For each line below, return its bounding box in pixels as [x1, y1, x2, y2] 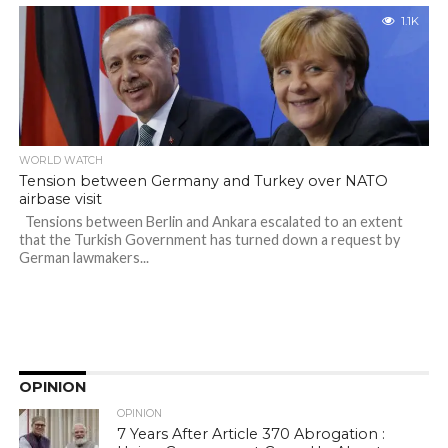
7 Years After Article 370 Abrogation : [117, 425, 386, 443]
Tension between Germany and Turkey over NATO [18, 172, 388, 190]
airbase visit [18, 190, 102, 208]
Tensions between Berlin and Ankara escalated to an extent [18, 213, 403, 230]
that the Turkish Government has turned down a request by [18, 231, 400, 248]
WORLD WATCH [18, 154, 103, 167]
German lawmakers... [18, 249, 149, 266]
